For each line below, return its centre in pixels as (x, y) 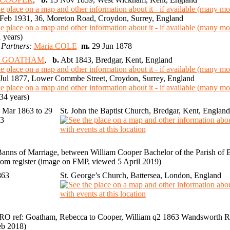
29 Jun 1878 (113, 46)
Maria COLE (55, 46)
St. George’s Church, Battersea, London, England (140, 176)
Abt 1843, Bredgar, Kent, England (116, 60)
